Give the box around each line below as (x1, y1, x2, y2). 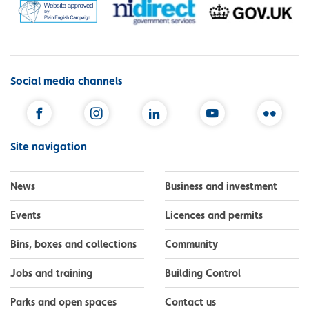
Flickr (270, 129, 296, 143)
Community (165, 237, 218, 250)
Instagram (97, 129, 148, 143)
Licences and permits (165, 208, 263, 221)
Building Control (165, 266, 241, 279)
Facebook (39, 129, 90, 143)
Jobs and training (10, 266, 92, 279)
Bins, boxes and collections (10, 237, 137, 250)
